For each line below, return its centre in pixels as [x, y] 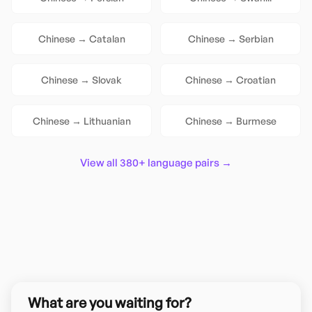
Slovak [107, 80]
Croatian [256, 80]
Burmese [256, 121]
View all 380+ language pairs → [156, 163]
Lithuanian [107, 121]
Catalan [107, 39]
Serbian [256, 39]
